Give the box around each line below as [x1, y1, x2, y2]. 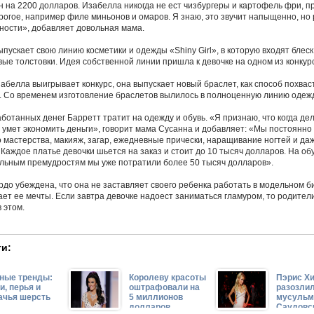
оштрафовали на [129, 282, 200, 292]
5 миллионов [129, 292, 183, 302]
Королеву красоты [129, 273, 206, 282]
